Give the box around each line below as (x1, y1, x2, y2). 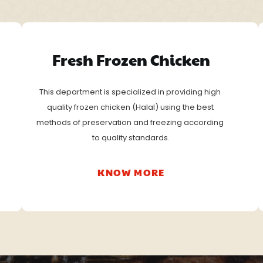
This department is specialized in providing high (39, 86, 221, 97)
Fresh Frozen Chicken (52, 48, 210, 70)
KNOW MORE (97, 165, 165, 179)
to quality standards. (92, 131, 170, 143)
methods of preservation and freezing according (36, 116, 224, 128)
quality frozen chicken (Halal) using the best (46, 101, 214, 113)
